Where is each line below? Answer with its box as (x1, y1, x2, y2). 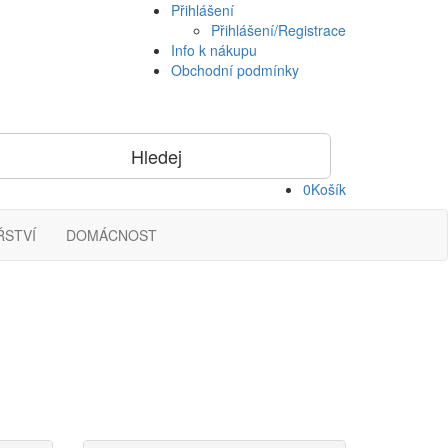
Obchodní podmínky (171, 60, 299, 80)
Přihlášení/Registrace (211, 20, 346, 40)
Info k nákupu (171, 40, 257, 60)
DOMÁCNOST (66, 225, 157, 245)
